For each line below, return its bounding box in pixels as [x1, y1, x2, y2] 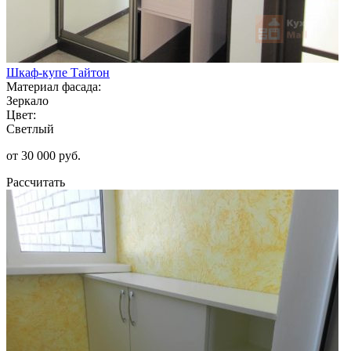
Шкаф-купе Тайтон [6, 65, 110, 79]
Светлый [6, 121, 54, 136]
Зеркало [6, 93, 49, 107]
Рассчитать [6, 175, 65, 189]
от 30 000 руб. [6, 148, 81, 162]
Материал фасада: [6, 79, 101, 93]
